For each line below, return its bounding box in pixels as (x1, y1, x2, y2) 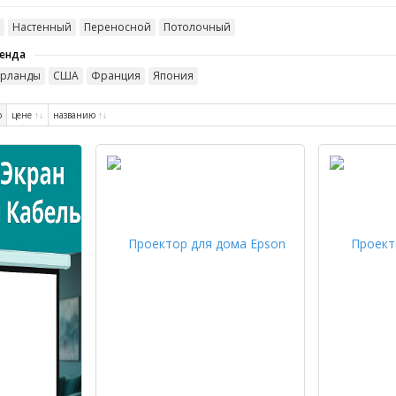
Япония (152, 68, 194, 84)
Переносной (83, 19, 151, 35)
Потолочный (163, 19, 231, 35)
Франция (90, 68, 141, 84)
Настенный (11, 19, 72, 35)
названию (52, 109, 98, 122)
